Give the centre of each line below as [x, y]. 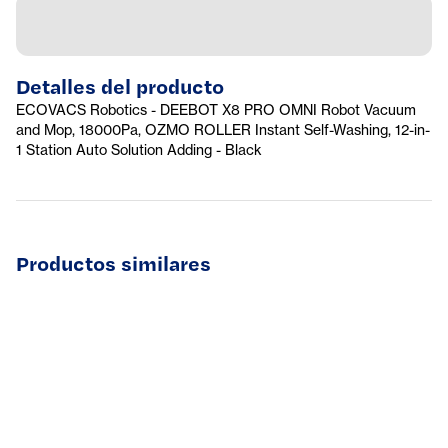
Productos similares [113, 262]
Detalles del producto [120, 85]
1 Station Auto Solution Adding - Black [139, 149]
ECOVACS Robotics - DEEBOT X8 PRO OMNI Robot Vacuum [216, 109]
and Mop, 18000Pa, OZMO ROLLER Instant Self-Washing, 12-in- [223, 129]
